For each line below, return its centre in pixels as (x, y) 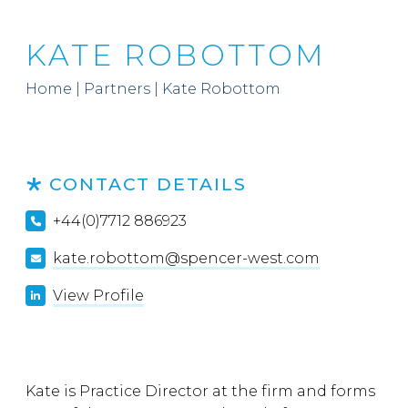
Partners (117, 89)
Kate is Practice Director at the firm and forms (200, 391)
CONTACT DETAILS (148, 184)
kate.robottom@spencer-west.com (187, 258)
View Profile (99, 296)
